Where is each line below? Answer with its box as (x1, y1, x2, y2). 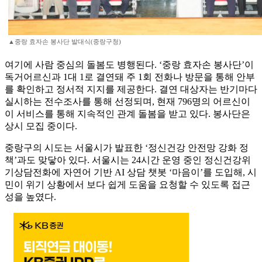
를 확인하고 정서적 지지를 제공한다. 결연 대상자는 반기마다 (5, 84, 257, 95)
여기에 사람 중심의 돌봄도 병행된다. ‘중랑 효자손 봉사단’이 (5, 60, 254, 70)
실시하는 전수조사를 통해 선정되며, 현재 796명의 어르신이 (5, 96, 250, 107)
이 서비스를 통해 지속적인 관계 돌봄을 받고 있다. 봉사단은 (5, 109, 250, 119)
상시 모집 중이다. (5, 121, 77, 132)
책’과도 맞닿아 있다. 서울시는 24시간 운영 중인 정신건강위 (5, 155, 251, 166)
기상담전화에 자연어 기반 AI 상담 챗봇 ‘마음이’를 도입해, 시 (5, 167, 257, 178)
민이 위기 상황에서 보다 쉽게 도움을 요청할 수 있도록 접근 (5, 180, 250, 190)
